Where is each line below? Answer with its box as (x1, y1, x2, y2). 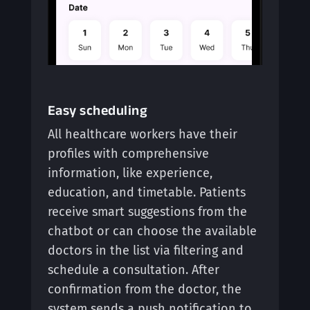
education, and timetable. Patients (47, 185, 246, 201)
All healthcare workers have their (47, 127, 237, 143)
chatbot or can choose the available (47, 224, 257, 239)
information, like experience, (47, 165, 212, 181)
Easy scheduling (47, 102, 148, 118)
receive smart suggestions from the (47, 204, 247, 220)
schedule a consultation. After (47, 262, 219, 278)
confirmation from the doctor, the (47, 282, 241, 298)
